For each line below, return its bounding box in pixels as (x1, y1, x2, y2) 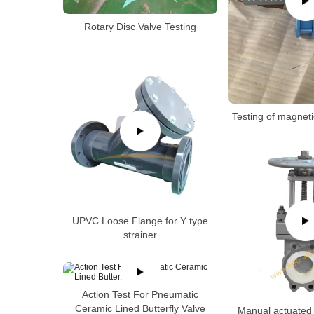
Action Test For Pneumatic (82, 289, 198, 300)
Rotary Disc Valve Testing (84, 21, 196, 32)
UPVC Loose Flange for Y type (72, 215, 208, 226)
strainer (123, 229, 157, 240)
